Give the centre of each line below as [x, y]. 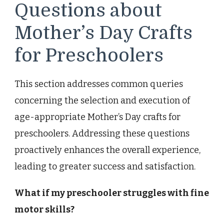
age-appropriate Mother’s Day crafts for [97, 117]
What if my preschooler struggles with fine [112, 193]
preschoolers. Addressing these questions [102, 134]
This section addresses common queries [99, 84]
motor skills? [44, 210]
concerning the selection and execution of [102, 101]
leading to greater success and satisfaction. [105, 167]
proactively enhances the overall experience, [107, 150]
